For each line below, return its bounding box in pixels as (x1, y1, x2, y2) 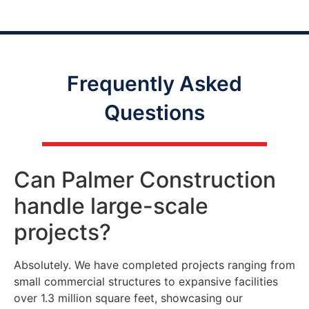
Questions (104, 100, 205, 126)
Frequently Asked (67, 71, 242, 97)
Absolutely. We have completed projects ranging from (14, 257, 295, 272)
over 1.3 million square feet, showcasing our (14, 290, 243, 305)
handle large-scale (14, 192, 208, 219)
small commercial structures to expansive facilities (14, 274, 278, 288)
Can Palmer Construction (14, 166, 276, 193)
